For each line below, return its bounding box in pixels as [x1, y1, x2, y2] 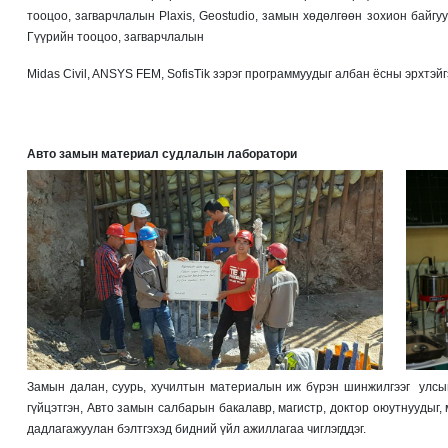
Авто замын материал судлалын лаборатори [27, 146, 297, 161]
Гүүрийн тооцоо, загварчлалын [27, 29, 204, 44]
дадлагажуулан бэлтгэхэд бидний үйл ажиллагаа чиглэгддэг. [27, 421, 366, 436]
